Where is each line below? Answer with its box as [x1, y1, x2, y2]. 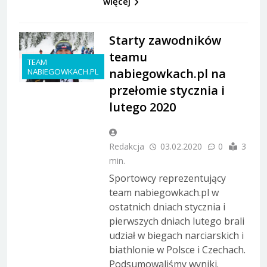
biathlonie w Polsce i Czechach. [108, 243, 246, 256]
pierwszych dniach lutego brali [108, 214, 244, 228]
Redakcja [108, 140, 144, 152]
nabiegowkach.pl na [108, 65, 226, 82]
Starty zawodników [108, 32, 221, 48]
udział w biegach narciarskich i [108, 228, 244, 242]
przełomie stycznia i [108, 82, 225, 98]
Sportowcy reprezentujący [108, 171, 226, 185]
